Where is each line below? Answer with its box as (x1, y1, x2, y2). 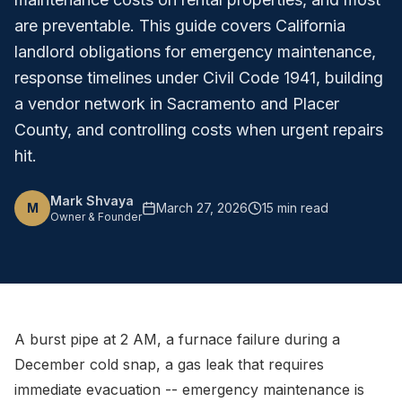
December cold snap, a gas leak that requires (14, 355, 324, 373)
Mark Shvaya (50, 193, 134, 208)
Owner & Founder (50, 210, 142, 223)
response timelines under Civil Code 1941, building (14, 68, 383, 87)
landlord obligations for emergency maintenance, (14, 42, 376, 61)
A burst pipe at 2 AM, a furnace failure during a (14, 330, 340, 348)
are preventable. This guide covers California (14, 16, 345, 35)
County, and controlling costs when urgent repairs (14, 120, 383, 139)
